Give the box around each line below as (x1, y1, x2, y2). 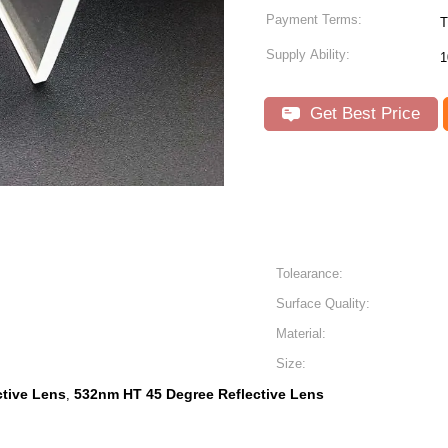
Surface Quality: (276, 296, 370, 311)
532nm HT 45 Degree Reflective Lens (74, 386, 324, 402)
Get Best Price (305, 104, 420, 123)
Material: (276, 326, 326, 341)
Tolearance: (276, 266, 343, 281)
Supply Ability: (266, 47, 350, 62)
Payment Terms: (266, 12, 362, 27)
